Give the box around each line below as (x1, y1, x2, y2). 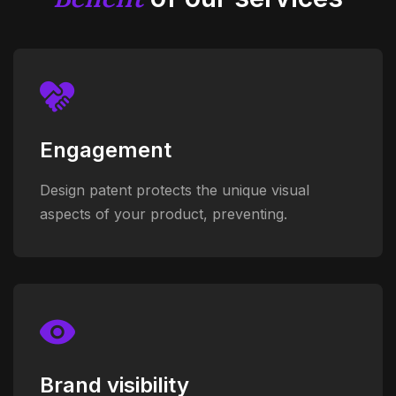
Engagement (40, 136, 171, 163)
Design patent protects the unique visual (40, 180, 309, 199)
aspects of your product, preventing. (40, 204, 287, 223)
